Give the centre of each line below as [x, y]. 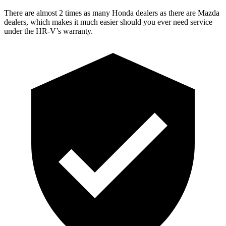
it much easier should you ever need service [142, 22]
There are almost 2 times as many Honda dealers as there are [101, 13]
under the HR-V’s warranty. [48, 31]
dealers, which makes [38, 22]
